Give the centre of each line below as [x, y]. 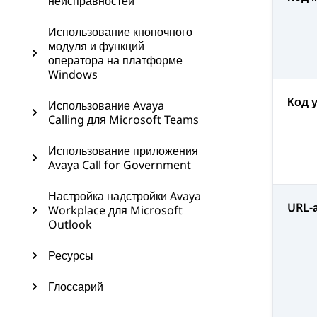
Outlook [70, 224]
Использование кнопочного [120, 32]
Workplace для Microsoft [115, 210]
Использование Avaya [106, 105]
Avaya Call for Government [120, 165]
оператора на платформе [115, 60]
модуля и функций [96, 46]
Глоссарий [76, 287]
